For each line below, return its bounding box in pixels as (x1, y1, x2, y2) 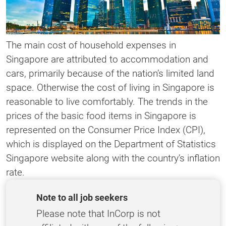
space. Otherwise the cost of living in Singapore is (6, 82, 214, 94)
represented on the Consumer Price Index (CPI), (6, 124, 205, 136)
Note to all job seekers (36, 192, 128, 203)
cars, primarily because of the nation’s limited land (6, 68, 214, 80)
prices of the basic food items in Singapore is (6, 110, 196, 122)
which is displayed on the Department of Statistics (6, 138, 216, 150)
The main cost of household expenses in (6, 39, 176, 51)
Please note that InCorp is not (36, 208, 160, 220)
